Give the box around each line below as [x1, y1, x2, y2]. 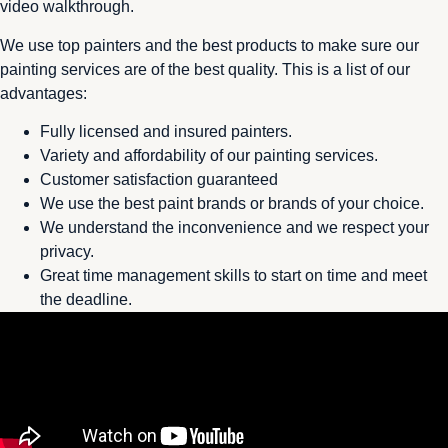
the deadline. [40, 291, 132, 309]
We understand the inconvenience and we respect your [40, 219, 429, 237]
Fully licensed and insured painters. [40, 123, 292, 141]
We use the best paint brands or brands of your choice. [40, 195, 424, 213]
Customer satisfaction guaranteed [40, 171, 278, 189]
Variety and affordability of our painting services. [40, 147, 378, 165]
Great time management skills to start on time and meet [40, 267, 427, 285]
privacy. [40, 243, 94, 261]
